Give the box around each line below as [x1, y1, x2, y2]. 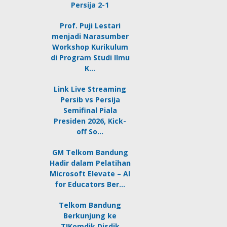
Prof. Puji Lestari [59, 21, 121, 30]
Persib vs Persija [60, 95, 120, 104]
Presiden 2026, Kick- [54, 116, 127, 126]
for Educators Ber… [55, 179, 126, 189]
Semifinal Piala [63, 105, 117, 115]
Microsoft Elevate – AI [50, 169, 131, 178]
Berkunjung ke [63, 211, 117, 220]
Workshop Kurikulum [52, 42, 128, 52]
